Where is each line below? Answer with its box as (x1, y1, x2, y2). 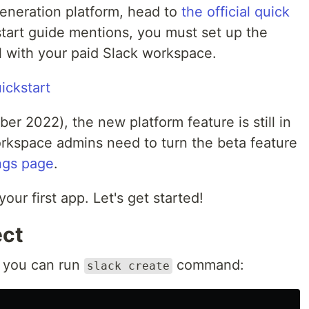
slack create (87, 259, 170, 272)
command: (172, 257, 244, 273)
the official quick (181, 3, 290, 20)
